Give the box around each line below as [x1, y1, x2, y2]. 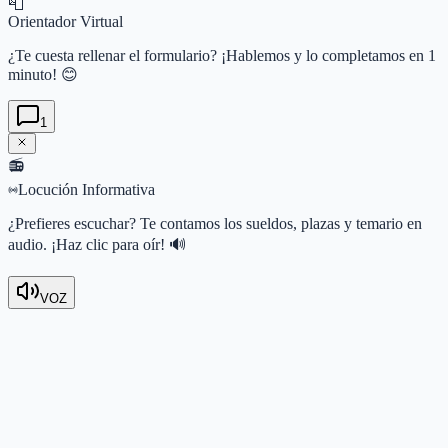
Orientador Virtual [8, 12, 123, 30]
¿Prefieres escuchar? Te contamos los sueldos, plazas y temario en [8, 214, 422, 232]
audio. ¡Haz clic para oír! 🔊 [8, 235, 186, 253]
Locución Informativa [18, 180, 155, 198]
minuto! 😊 [8, 65, 78, 83]
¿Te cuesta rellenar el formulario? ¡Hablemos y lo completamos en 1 [8, 46, 436, 64]
